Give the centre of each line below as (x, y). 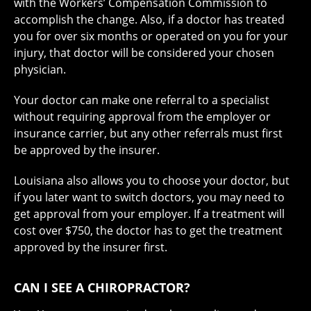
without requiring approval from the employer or (142, 117)
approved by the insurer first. (91, 247)
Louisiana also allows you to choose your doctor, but (152, 181)
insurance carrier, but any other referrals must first (148, 134)
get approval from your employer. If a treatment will (149, 214)
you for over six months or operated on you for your (151, 36)
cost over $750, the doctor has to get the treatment (148, 231)
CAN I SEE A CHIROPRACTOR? (102, 288)
